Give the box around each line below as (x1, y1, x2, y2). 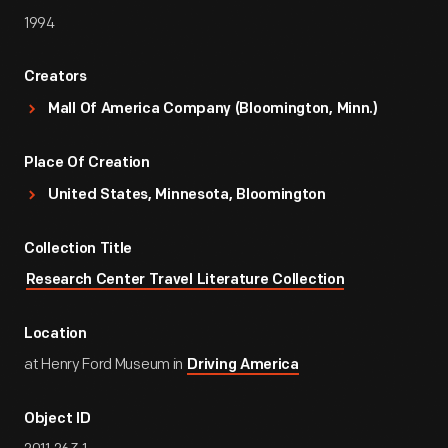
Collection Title (24, 242, 133, 257)
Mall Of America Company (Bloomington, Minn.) (48, 102, 378, 117)
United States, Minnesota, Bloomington (48, 188, 326, 203)
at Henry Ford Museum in (24, 355, 186, 374)
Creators (24, 70, 87, 85)
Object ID (24, 412, 91, 427)
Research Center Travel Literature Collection (25, 273, 345, 288)
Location (24, 327, 87, 342)
